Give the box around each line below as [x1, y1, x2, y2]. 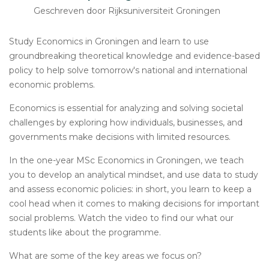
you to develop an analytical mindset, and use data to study [9, 169, 258, 180]
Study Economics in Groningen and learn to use [9, 36, 209, 47]
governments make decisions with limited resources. [9, 131, 231, 142]
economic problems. [9, 79, 95, 90]
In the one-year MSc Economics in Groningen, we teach [9, 155, 244, 166]
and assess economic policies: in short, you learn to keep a [9, 184, 252, 195]
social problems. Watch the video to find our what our [9, 213, 234, 223]
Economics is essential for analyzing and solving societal [9, 103, 243, 113]
